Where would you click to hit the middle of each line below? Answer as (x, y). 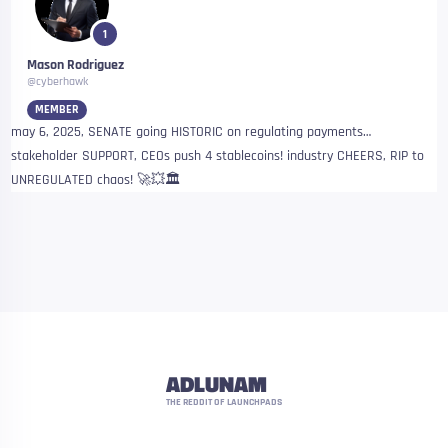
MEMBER (56, 109)
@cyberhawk (57, 81)
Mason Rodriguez (75, 65)
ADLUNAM (216, 384)
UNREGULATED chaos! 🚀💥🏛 (96, 180)
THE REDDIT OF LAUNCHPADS (224, 402)
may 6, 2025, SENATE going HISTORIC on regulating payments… (191, 132)
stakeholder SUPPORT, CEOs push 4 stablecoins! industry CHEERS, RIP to (218, 156)
